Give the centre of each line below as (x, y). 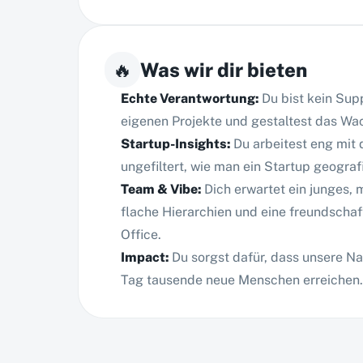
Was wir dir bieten (224, 70)
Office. (141, 235)
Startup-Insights (174, 144)
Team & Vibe (159, 189)
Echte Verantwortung (188, 98)
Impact (143, 257)
